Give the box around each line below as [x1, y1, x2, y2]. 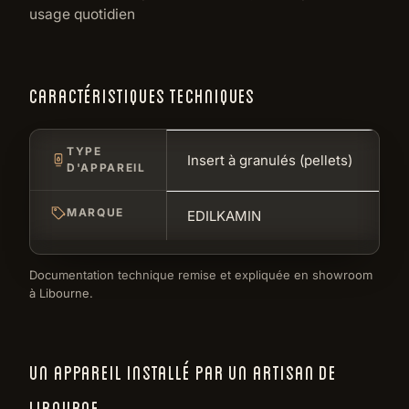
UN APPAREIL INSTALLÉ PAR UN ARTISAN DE [29, 355, 338, 386]
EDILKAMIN [187, 206, 261, 225]
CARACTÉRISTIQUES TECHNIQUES [29, 79, 256, 110]
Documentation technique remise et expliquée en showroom [29, 267, 372, 282]
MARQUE [67, 204, 125, 219]
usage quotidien [29, 5, 135, 23]
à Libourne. [29, 285, 93, 300]
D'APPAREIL [67, 160, 146, 174]
